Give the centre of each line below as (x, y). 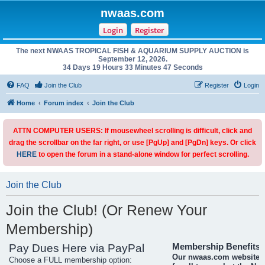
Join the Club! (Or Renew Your (106, 210)
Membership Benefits (216, 247)
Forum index (64, 103)
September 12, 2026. (132, 59)
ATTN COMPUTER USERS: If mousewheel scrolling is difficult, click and (132, 131)
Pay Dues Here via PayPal (77, 248)
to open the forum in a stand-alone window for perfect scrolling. (143, 154)
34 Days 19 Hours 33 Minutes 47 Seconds (132, 67)
